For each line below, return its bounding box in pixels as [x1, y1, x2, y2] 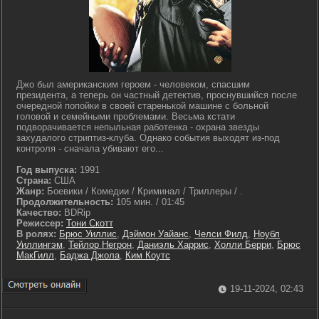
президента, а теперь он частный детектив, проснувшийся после [16, 90, 297, 100]
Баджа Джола [60, 250, 120, 261]
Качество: [16, 207, 61, 218]
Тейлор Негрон [68, 239, 132, 250]
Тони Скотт [66, 218, 113, 229]
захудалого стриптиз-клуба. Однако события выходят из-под [16, 132, 280, 143]
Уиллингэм [16, 239, 63, 250]
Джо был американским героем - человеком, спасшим [16, 79, 250, 90]
